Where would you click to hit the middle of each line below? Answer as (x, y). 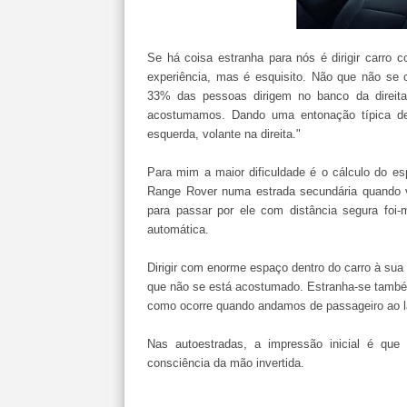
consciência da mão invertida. (226, 363)
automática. (178, 229)
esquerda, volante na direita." (224, 134)
